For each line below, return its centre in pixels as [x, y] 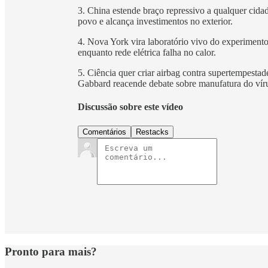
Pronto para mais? [51, 251]
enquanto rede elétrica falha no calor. [147, 53]
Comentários [104, 132]
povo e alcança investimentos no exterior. [155, 22]
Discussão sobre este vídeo [130, 107]
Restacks [152, 132]
